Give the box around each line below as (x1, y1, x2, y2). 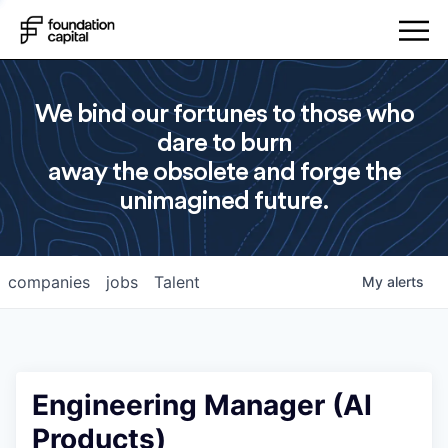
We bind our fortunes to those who (34, 101, 414, 127)
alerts (387, 273, 424, 290)
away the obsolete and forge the (47, 159, 401, 185)
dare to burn (156, 130, 292, 156)
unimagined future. (119, 188, 329, 214)
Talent (154, 272, 200, 292)
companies (8, 272, 90, 292)
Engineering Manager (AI (32, 388, 372, 422)
